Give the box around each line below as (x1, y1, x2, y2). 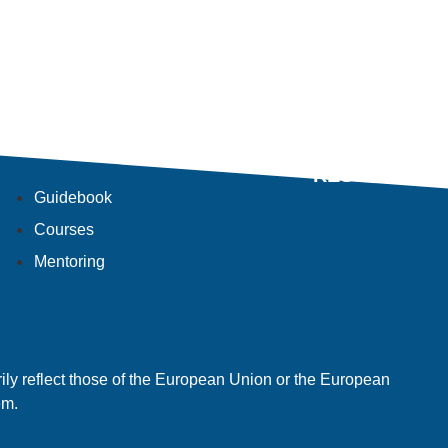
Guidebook (34, 189, 112, 207)
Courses (34, 221, 94, 239)
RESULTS (313, 164, 403, 187)
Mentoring (34, 253, 105, 271)
